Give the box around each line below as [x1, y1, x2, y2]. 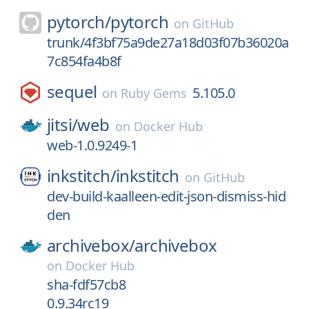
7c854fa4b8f [47, 52, 121, 70]
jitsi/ [47, 113, 78, 136]
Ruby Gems [121, 85, 188, 101]
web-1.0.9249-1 [47, 136, 137, 154]
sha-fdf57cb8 [47, 275, 126, 294]
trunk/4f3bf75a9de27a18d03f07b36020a [47, 33, 289, 52]
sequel [47, 80, 97, 103]
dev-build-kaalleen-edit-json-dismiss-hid [47, 187, 286, 206]
